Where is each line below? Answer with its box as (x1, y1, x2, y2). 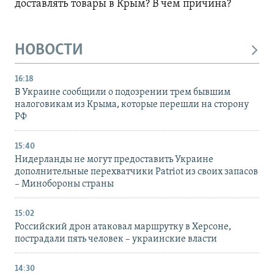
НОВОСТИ (15, 42, 83, 59)
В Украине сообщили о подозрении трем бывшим (15, 87, 231, 98)
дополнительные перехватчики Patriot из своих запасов (15, 167, 258, 177)
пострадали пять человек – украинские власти (15, 234, 217, 245)
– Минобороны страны (15, 179, 114, 190)
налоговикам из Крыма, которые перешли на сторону (15, 100, 249, 110)
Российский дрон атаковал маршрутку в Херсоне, (15, 222, 231, 232)
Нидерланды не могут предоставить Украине (15, 155, 213, 165)
